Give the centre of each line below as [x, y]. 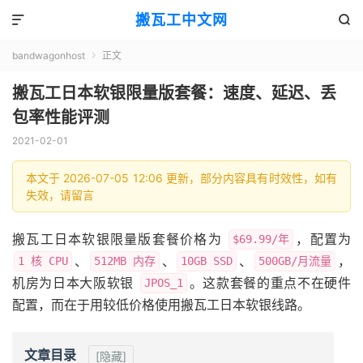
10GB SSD [207, 261]
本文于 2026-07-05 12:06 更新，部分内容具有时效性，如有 [181, 178]
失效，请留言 [60, 195]
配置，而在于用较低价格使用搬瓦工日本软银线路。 [161, 305]
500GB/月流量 [295, 261]
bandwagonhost [49, 56]
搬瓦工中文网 [181, 20]
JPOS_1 [163, 283]
